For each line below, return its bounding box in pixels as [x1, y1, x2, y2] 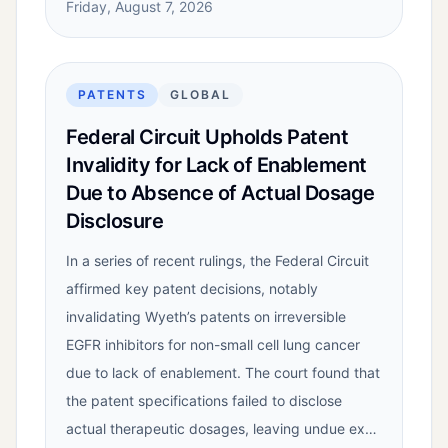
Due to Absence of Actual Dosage [66, 181, 375, 206]
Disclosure [66, 209, 163, 234]
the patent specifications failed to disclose [66, 392, 342, 410]
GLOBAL [170, 87, 231, 103]
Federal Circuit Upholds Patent [66, 125, 348, 150]
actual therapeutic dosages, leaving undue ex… [66, 420, 377, 438]
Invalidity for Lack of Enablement [66, 153, 367, 178]
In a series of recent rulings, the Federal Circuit [66, 252, 369, 270]
